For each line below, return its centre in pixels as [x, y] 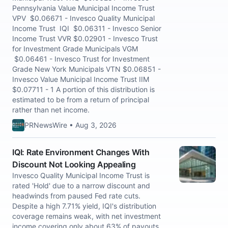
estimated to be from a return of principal [81, 99]
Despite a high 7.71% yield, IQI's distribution [84, 206]
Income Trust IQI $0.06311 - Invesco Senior [87, 28]
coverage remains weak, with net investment [87, 216]
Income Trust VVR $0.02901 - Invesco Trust [85, 38]
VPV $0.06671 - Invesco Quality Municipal [83, 18]
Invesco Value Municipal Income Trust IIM [81, 79]
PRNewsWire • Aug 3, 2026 [70, 125]
